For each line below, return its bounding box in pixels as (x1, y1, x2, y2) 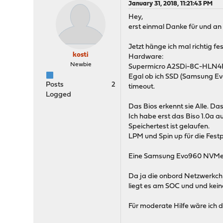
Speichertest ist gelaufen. (128, 123, 210, 130)
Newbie (70, 62, 92, 68)
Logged (46, 91, 72, 99)
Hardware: (128, 53, 164, 61)
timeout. (128, 83, 155, 91)
